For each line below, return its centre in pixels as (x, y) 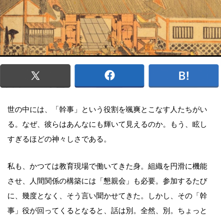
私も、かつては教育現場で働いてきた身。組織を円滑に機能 (107, 166)
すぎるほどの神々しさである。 (59, 139)
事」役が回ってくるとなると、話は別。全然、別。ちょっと (107, 210)
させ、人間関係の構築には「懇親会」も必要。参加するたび (107, 181)
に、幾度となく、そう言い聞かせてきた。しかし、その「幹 (107, 196)
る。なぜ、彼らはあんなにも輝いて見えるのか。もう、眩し (107, 124)
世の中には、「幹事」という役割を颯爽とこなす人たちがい (107, 109)
